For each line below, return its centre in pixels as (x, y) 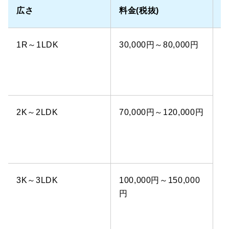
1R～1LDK (38, 44)
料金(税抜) (139, 10)
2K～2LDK (37, 112)
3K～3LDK (37, 180)
